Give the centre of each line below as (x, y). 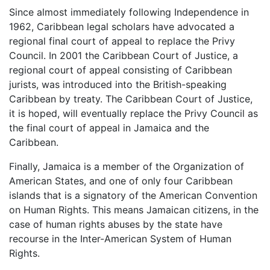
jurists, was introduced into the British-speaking (118, 85)
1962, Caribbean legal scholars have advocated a (122, 27)
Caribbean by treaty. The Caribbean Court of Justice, (131, 99)
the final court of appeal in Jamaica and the (109, 128)
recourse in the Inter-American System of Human (120, 239)
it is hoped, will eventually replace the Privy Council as (133, 114)
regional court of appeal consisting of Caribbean (121, 70)
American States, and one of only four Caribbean (121, 181)
